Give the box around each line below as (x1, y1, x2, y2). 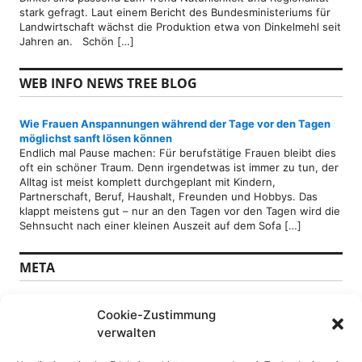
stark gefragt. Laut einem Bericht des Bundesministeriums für (19, 5, 330, 19)
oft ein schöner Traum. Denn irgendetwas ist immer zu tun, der (19, 160, 339, 174)
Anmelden (32, 301, 86, 314)
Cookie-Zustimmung (97, 307, 216, 322)
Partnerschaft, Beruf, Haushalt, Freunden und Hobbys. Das (19, 189, 318, 203)
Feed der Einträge (32, 315, 124, 329)
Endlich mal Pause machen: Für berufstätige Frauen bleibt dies (19, 145, 336, 159)
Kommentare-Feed (32, 330, 129, 343)
